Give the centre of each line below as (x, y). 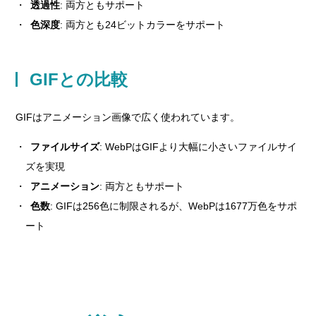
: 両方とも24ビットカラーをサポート (143, 25)
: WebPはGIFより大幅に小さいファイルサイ (199, 147)
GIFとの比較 (79, 79)
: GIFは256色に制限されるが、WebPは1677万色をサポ (174, 206)
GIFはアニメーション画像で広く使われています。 (128, 117)
